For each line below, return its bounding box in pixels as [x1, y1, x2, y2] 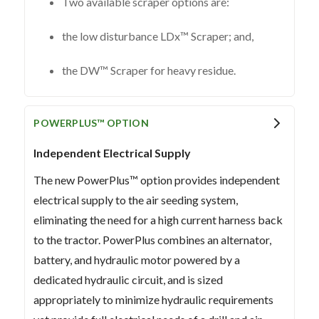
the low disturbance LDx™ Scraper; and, [62, 28, 254, 43]
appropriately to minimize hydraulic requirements [33, 292, 274, 306]
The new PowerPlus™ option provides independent [33, 172, 281, 187]
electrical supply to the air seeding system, [33, 192, 239, 206]
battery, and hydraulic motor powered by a [33, 252, 241, 266]
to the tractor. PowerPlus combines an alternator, [33, 232, 272, 246]
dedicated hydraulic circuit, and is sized [33, 272, 224, 286]
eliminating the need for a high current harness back [33, 212, 283, 226]
